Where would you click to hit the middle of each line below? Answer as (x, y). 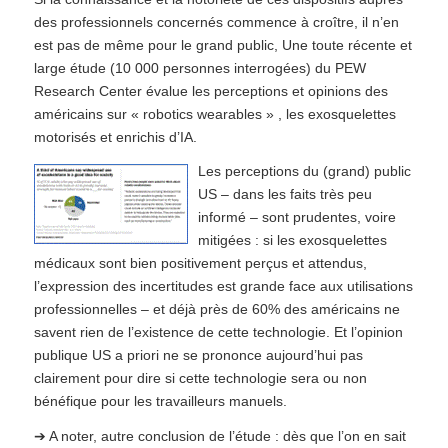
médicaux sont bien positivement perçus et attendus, (200, 263)
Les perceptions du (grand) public (304, 171)
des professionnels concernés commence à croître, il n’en (216, 21)
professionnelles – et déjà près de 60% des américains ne (216, 309)
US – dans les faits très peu (284, 194)
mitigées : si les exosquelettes (292, 240)
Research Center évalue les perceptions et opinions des (210, 90)
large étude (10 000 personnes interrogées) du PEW (199, 67)
